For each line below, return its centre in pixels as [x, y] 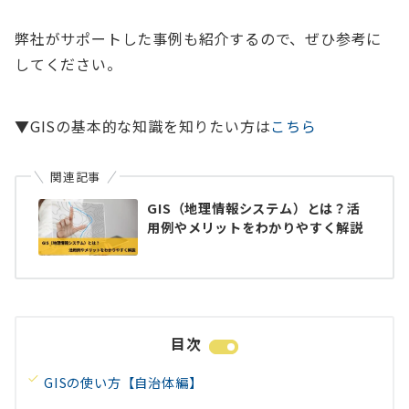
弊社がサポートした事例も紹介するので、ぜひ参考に [199, 39]
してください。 [68, 64]
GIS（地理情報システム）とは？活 [254, 209]
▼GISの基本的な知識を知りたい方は [143, 126]
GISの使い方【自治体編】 [123, 382]
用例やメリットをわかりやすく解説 [255, 228]
